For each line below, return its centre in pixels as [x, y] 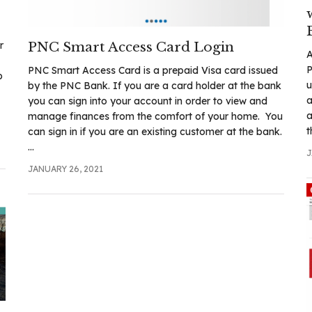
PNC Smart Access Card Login [131, 47]
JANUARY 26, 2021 [65, 169]
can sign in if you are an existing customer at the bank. [155, 131]
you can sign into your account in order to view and [147, 101]
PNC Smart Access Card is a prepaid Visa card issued [153, 70]
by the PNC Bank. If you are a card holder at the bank [154, 85]
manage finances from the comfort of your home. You [155, 116]
